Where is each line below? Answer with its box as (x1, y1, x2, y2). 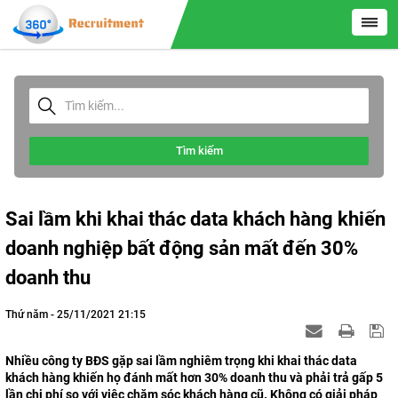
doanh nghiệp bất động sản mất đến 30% (5, 237, 358, 259)
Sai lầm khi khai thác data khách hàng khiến (5, 208, 386, 230)
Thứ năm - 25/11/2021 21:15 (5, 308, 146, 321)
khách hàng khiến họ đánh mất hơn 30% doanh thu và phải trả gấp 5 (5, 370, 383, 385)
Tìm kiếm (175, 144, 223, 157)
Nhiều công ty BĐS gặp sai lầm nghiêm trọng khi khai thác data (5, 354, 357, 368)
